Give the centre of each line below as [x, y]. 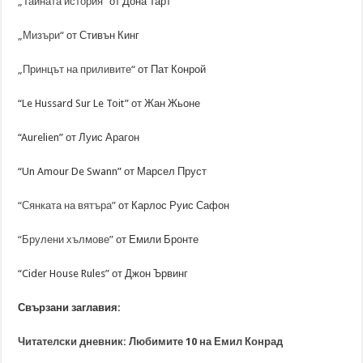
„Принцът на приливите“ [77, 69]
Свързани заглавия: [70, 307]
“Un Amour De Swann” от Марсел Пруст [113, 171]
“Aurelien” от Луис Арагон [79, 137]
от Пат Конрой [171, 69]
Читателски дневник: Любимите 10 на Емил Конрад [151, 342]
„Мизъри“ [41, 35]
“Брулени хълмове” [66, 239]
